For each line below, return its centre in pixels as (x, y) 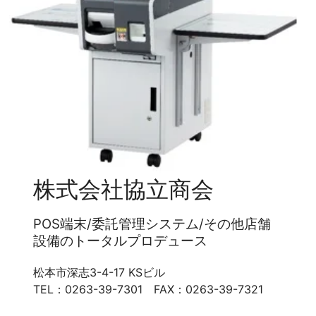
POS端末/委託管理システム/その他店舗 (152, 224)
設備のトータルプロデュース (121, 241)
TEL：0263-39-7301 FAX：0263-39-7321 (148, 289)
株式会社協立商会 (124, 189)
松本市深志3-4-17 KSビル (99, 272)
